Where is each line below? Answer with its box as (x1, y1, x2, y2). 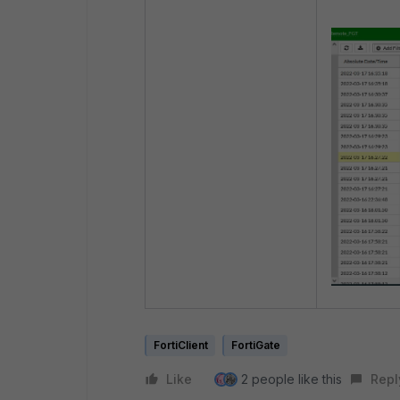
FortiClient (154, 338, 208, 352)
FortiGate (231, 338, 280, 352)
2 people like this (241, 371, 342, 387)
